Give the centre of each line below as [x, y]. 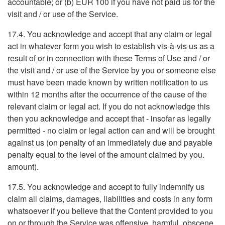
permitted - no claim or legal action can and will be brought [111, 130]
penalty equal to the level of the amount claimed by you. [106, 154]
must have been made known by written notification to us [108, 82]
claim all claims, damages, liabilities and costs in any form [110, 199]
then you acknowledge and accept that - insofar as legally [109, 118]
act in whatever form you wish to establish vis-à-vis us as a [111, 46]
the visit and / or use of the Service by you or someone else [112, 70]
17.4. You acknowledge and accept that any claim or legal [110, 34]
